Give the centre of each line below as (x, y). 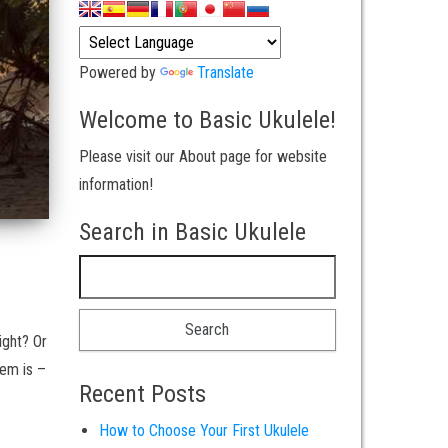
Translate (225, 72)
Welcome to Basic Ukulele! (207, 120)
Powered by (119, 72)
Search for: (116, 267)
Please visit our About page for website (202, 156)
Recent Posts (142, 394)
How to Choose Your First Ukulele (203, 430)
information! (115, 184)
